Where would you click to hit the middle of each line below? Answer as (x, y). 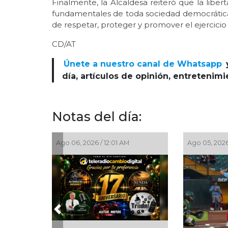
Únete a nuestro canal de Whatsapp (143, 64)
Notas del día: (97, 117)
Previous (75, 214)
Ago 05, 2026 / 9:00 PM (184, 143)
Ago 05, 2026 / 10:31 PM (53, 143)
